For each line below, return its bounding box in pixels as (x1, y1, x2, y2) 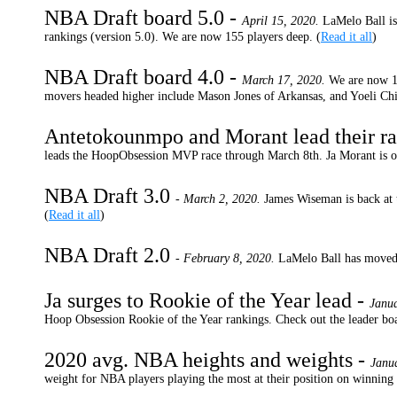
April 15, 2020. (242, 14, 323, 27)
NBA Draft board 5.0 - (44, 6, 242, 29)
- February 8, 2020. (175, 252, 278, 265)
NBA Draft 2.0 (44, 244, 175, 267)
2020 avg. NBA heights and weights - (44, 348, 370, 371)
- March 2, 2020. (175, 192, 264, 206)
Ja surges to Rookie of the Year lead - (44, 289, 370, 312)
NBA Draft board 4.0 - (44, 66, 242, 89)
